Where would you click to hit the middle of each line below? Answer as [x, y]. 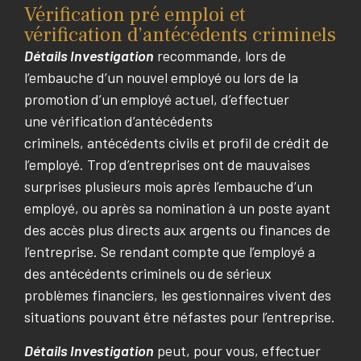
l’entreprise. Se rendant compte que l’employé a [170, 252]
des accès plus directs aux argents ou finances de [177, 230]
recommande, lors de [220, 56]
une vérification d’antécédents [118, 121]
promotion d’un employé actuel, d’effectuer [157, 100]
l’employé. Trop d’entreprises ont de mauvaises [167, 165]
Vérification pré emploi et [135, 15]
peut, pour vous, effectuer [237, 350]
